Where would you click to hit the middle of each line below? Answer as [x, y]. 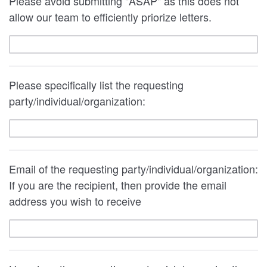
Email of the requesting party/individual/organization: [133, 169]
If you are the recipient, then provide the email [118, 185]
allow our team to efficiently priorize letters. [110, 17]
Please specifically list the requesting [96, 85]
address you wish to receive [75, 201]
